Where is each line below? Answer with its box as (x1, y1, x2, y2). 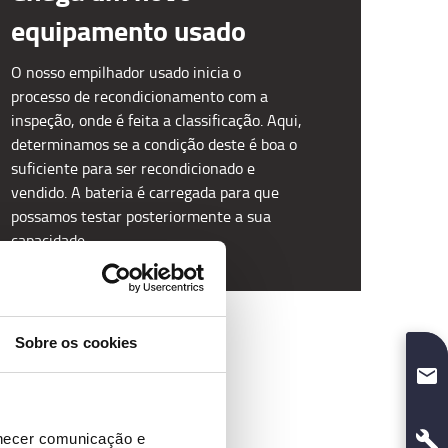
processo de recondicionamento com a (11, 85, 268, 107)
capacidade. (11, 229, 88, 251)
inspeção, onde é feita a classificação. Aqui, (11, 109, 302, 131)
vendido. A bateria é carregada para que (11, 181, 279, 203)
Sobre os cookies (14, 333, 138, 351)
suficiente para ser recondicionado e (11, 157, 255, 179)
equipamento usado (11, 10, 246, 50)
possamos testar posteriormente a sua (11, 205, 271, 227)
